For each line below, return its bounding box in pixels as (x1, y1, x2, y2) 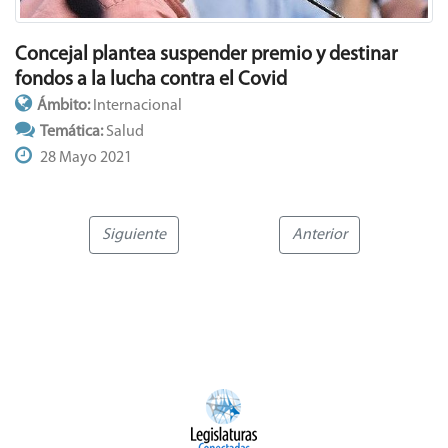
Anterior (291, 227, 347, 244)
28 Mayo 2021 (37, 150, 132, 167)
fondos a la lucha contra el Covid (15, 70, 287, 91)
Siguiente (101, 227, 166, 244)
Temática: (40, 124, 106, 141)
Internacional (93, 98, 182, 115)
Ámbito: (37, 98, 93, 115)
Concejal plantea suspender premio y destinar (15, 45, 398, 66)
